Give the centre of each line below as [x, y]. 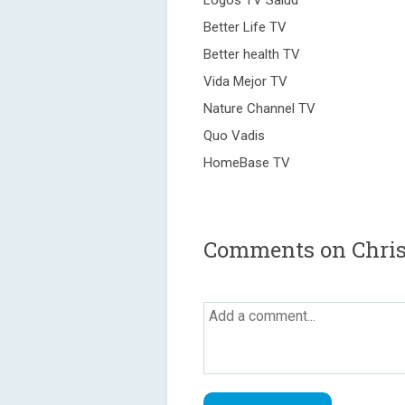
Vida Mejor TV [245, 81]
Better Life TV [245, 27]
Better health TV [252, 54]
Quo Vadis [234, 136]
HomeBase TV [247, 163]
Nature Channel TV [259, 108]
